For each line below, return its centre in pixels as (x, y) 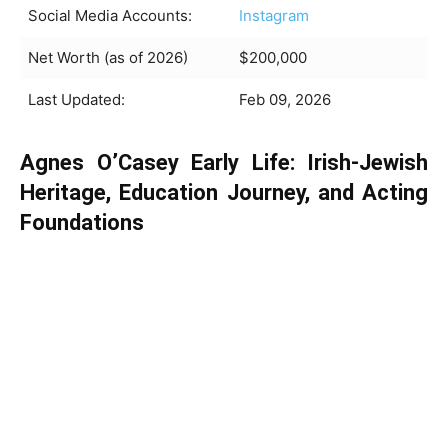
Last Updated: (76, 99)
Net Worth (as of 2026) (108, 57)
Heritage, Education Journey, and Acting (224, 192)
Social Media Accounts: (110, 15)
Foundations (82, 222)
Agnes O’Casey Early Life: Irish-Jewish (224, 162)
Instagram (274, 15)
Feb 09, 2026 (285, 99)
